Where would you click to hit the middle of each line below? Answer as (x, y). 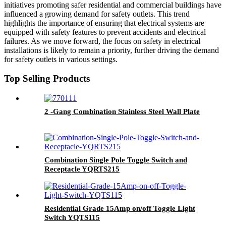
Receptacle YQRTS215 (82, 169)
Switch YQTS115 (72, 218)
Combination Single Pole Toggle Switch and (116, 160)
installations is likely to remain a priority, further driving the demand (111, 50)
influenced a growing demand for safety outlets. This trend (97, 14)
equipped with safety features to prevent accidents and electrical (105, 32)
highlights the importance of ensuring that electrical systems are (104, 23)
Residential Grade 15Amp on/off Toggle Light (120, 209)
